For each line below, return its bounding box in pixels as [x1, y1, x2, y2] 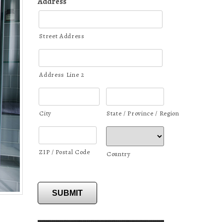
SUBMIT [52, 189, 83, 198]
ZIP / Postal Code [39, 148, 90, 157]
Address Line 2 [39, 70, 84, 79]
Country [106, 150, 131, 159]
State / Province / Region [106, 109, 179, 118]
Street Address [39, 32, 85, 41]
